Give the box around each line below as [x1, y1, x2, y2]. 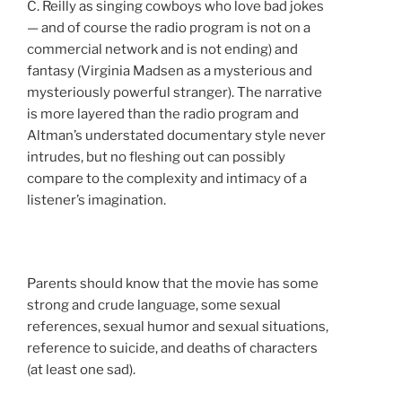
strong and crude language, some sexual [27, 297, 281, 314]
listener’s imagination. [27, 192, 166, 209]
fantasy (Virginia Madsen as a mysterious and [27, 63, 312, 80]
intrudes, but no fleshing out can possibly [27, 149, 285, 166]
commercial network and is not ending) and [27, 41, 298, 58]
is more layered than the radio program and [27, 106, 299, 123]
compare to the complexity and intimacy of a [27, 170, 307, 188]
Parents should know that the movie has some [27, 275, 319, 293]
